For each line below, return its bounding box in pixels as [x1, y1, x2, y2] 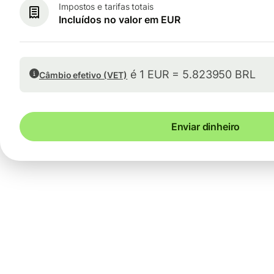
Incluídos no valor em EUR [59, 13, 180, 26]
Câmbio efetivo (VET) [39, 70, 128, 81]
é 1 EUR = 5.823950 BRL [127, 68, 256, 81]
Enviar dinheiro [171, 120, 240, 133]
